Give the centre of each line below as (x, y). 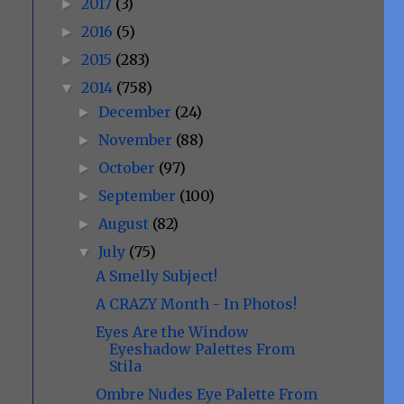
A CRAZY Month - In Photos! (196, 304)
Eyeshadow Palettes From (202, 349)
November (138, 140)
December (137, 112)
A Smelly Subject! (156, 276)
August (126, 224)
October (129, 168)
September (139, 196)
